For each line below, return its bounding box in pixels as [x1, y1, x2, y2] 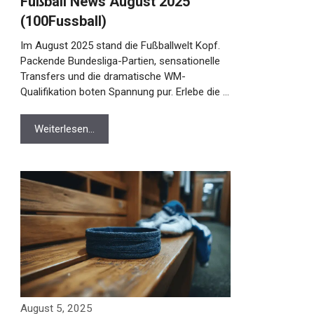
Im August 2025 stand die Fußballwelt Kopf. [13, 39, 213, 52]
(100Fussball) [13, 13, 100, 29]
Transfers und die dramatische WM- [13, 70, 179, 83]
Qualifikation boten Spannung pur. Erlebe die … [13, 86, 222, 98]
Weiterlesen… [27, 123, 88, 135]
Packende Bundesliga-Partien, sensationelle [13, 55, 213, 67]
